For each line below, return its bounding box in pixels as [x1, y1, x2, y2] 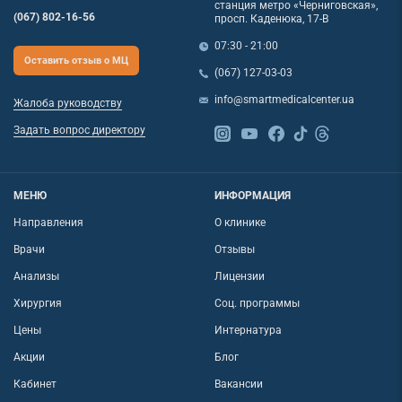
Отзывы [214, 243, 255, 257]
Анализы [13, 270, 59, 284]
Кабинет [13, 378, 57, 391]
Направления [13, 216, 83, 230]
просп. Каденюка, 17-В [214, 13, 328, 26]
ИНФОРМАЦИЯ [214, 189, 291, 203]
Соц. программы [214, 297, 300, 310]
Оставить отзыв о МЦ [24, 54, 128, 66]
